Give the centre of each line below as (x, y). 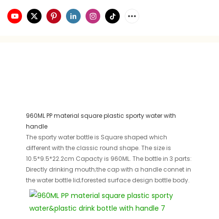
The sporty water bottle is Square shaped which (97, 137)
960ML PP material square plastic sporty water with (101, 116)
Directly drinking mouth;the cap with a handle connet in (109, 170)
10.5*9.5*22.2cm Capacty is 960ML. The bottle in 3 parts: (109, 159)
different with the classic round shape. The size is (99, 148)
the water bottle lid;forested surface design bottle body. (108, 180)
